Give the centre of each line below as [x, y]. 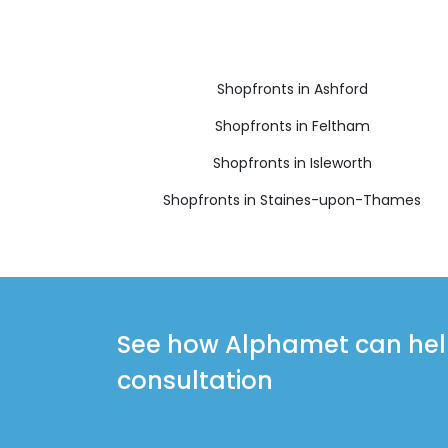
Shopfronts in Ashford [292, 88]
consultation [195, 380]
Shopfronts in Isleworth [292, 162]
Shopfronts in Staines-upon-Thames [292, 199]
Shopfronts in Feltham [292, 125]
